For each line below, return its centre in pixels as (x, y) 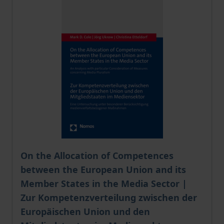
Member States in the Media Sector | (104, 183)
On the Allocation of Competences (97, 155)
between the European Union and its (103, 169)
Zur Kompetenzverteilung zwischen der (109, 197)
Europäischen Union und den (85, 211)
